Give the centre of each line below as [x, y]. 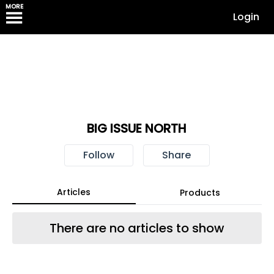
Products [200, 193]
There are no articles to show [137, 228]
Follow [98, 155]
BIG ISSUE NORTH [137, 128]
